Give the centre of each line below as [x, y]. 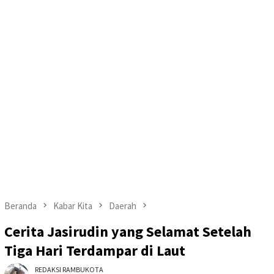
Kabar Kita [73, 206]
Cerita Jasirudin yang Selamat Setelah [128, 232]
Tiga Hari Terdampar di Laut [95, 251]
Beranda [20, 206]
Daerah [123, 206]
